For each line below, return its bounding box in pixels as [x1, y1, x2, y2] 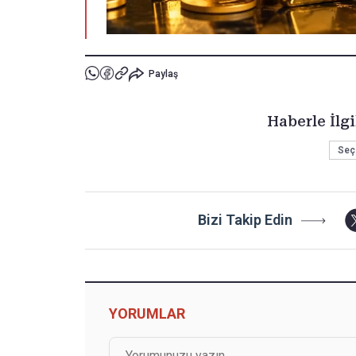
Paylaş [148, 68, 178, 80]
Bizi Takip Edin [197, 211, 292, 229]
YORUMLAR [109, 304, 185, 322]
